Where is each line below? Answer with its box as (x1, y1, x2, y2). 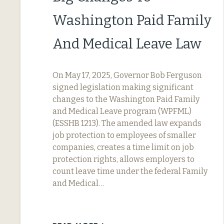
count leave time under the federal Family (52, 166, 207, 176)
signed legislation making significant (52, 82, 193, 92)
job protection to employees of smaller (52, 130, 196, 140)
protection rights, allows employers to (52, 154, 194, 164)
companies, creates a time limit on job (52, 142, 194, 152)
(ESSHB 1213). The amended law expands (52, 118, 201, 128)
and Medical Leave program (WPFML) (52, 106, 191, 116)
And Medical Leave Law (52, 35, 201, 52)
